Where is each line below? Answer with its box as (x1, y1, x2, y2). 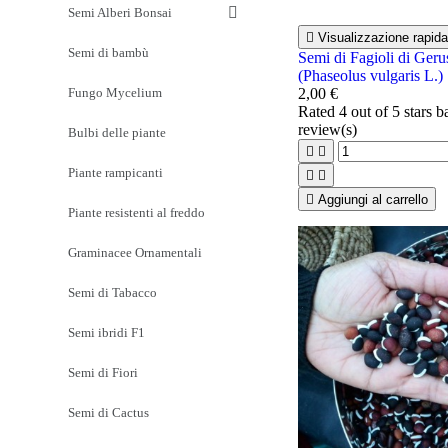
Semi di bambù (68, 44, 149, 60)
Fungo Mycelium (68, 84, 162, 100)
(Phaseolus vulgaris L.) (297, 66, 443, 84)
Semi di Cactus (68, 404, 149, 420)
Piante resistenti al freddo (68, 204, 205, 220)
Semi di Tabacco (68, 284, 157, 300)
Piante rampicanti (68, 164, 163, 180)
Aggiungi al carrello (317, 191, 428, 207)
